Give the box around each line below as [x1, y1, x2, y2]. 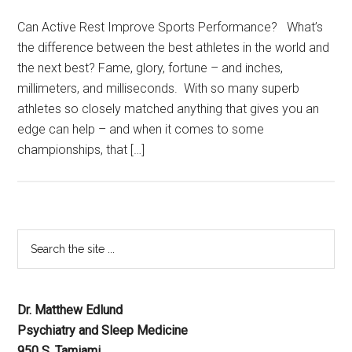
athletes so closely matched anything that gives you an [17, 101, 320, 116]
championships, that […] [17, 142, 145, 157]
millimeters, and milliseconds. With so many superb [17, 81, 300, 96]
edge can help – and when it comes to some [17, 122, 265, 137]
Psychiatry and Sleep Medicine [17, 323, 189, 338]
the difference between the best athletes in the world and [17, 40, 330, 55]
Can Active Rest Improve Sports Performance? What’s [17, 20, 324, 35]
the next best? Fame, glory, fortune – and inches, [17, 60, 284, 75]
